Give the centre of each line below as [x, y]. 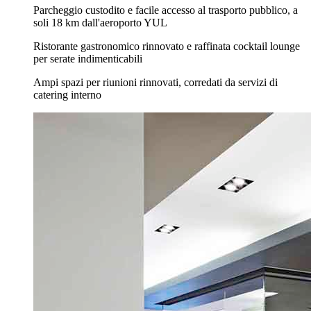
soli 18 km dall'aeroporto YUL [100, 22]
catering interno [67, 94]
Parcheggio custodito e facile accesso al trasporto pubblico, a [166, 10]
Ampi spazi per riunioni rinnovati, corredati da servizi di [155, 82]
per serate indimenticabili [88, 58]
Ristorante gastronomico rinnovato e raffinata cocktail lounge [167, 46]
